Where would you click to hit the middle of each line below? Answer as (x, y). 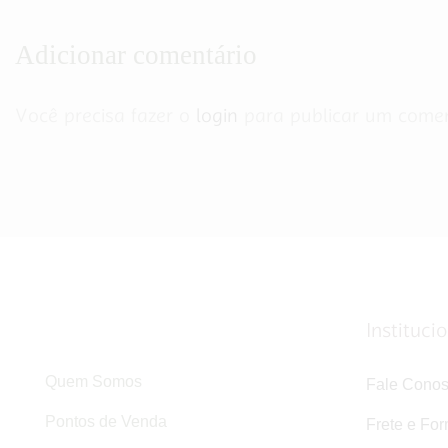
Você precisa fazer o (105, 116)
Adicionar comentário (136, 54)
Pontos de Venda (106, 422)
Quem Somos (93, 382)
